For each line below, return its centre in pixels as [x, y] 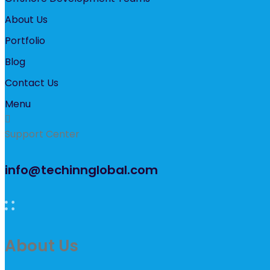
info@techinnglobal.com [81, 170]
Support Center [42, 134]
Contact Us [32, 83]
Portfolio [25, 41]
